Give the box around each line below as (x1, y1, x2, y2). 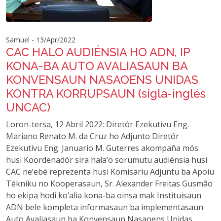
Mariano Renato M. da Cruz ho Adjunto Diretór (6, 131, 179, 142)
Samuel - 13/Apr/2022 (6, 35, 75, 44)
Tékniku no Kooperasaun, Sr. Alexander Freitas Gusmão (6, 178, 213, 189)
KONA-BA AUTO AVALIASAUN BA (6, 59, 187, 73)
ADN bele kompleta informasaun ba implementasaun (6, 202, 203, 213)
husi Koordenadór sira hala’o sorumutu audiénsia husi (6, 154, 207, 165)
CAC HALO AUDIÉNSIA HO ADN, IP (6, 45, 190, 59)
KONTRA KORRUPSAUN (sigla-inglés (6, 87, 206, 100)
